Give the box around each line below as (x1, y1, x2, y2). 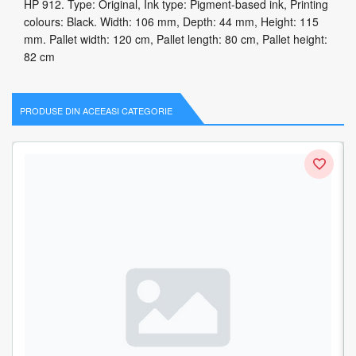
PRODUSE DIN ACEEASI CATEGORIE (20, 104, 172, 117)
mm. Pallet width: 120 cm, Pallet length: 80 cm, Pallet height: (24, 31, 327, 47)
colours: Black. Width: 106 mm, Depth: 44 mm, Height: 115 (24, 14, 319, 29)
